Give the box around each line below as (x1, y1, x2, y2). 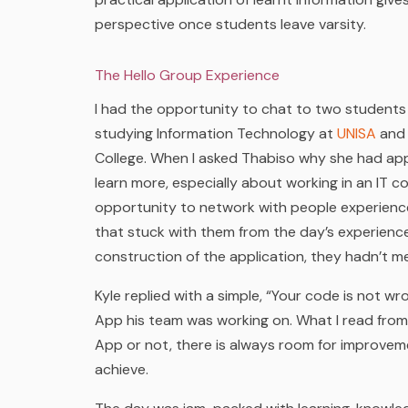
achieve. (95, 360, 152, 379)
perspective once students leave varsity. (95, 15, 366, 34)
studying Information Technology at (95, 124, 337, 143)
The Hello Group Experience (95, 66, 280, 85)
